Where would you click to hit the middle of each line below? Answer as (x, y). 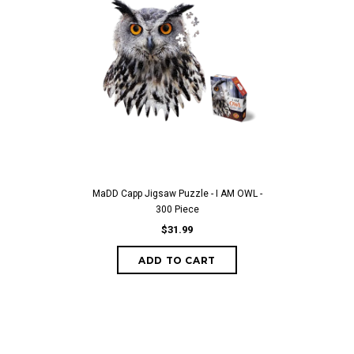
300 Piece (177, 209)
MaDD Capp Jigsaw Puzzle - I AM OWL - (177, 194)
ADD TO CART (177, 260)
